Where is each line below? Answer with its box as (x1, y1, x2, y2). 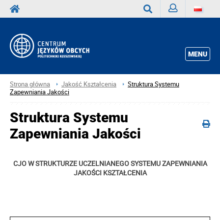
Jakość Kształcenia (61, 80, 116, 88)
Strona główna (10, 80, 50, 88)
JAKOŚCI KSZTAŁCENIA (73, 168, 147, 178)
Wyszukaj (143, 23, 172, 32)
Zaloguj (168, 22, 191, 31)
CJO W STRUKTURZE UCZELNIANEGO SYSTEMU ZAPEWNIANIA (13, 159, 207, 168)
